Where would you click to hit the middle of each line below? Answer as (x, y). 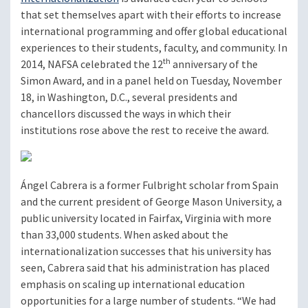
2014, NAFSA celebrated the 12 (92, 65)
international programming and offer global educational (154, 32)
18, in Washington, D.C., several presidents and (129, 98)
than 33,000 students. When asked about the (124, 235)
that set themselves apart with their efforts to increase (151, 15)
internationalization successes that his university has (146, 252)
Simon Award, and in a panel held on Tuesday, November (151, 81)
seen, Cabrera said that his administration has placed (145, 268)
